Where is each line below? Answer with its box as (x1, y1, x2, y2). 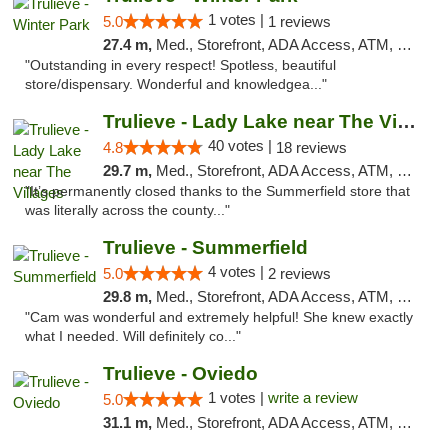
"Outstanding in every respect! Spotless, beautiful (25, 58, 336, 73)
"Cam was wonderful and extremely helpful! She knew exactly (25, 310, 413, 325)
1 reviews (267, 13, 331, 30)
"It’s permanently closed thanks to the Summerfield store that (25, 184, 410, 199)
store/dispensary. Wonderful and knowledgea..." (25, 77, 327, 92)
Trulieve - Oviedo (102, 363, 258, 384)
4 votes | (207, 263, 268, 280)
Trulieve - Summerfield (102, 237, 308, 258)
